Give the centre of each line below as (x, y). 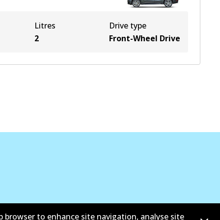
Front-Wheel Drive (145, 38)
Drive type (128, 26)
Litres (45, 26)
